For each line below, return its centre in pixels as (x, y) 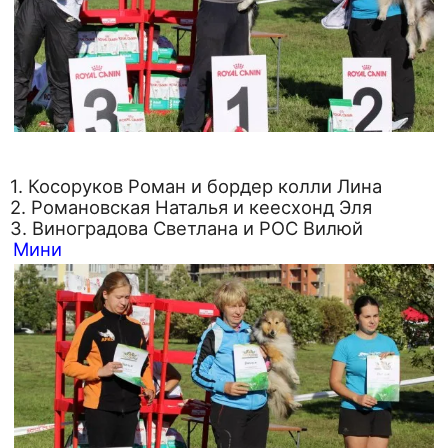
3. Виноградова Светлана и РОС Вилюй (186, 227)
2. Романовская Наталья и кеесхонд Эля (191, 206)
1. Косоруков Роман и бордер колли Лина (196, 185)
